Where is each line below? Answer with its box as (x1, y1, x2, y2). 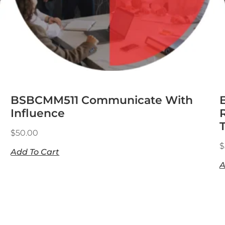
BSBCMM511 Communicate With (11, 93, 193, 107)
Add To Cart (11, 147, 60, 157)
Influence (11, 106, 65, 120)
